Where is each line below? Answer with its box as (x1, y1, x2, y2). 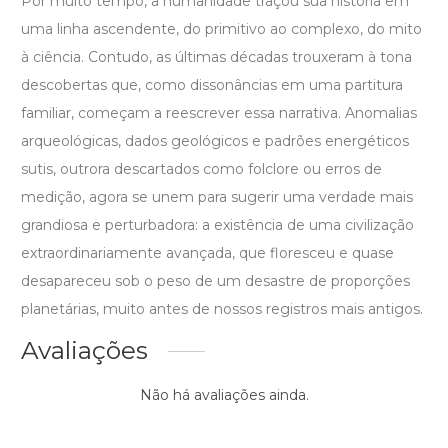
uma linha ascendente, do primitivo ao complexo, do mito (21, 20, 422, 39)
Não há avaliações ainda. (139, 386, 309, 405)
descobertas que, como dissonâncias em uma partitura (21, 76, 403, 95)
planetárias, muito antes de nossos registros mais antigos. (21, 300, 423, 319)
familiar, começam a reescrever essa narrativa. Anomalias (21, 104, 417, 123)
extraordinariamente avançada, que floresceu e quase (21, 244, 394, 263)
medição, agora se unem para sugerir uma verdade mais (21, 188, 413, 207)
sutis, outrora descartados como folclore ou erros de (21, 160, 382, 179)
